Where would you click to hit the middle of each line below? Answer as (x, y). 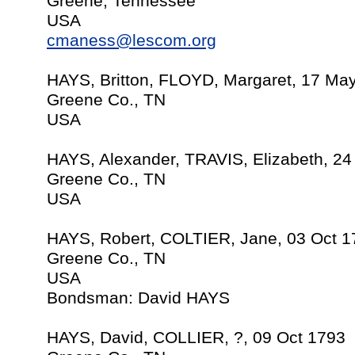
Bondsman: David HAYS (138, 298)
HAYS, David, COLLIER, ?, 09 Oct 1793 (196, 338)
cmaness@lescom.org (132, 40)
